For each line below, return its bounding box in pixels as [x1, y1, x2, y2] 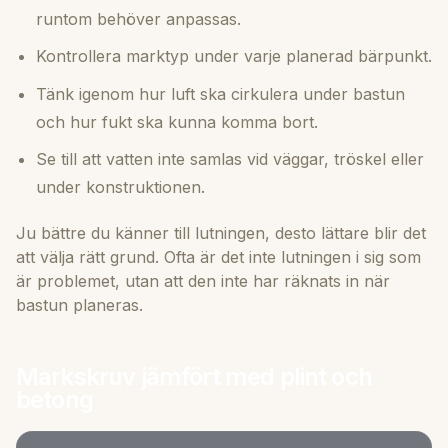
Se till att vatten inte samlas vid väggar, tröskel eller [36, 149, 424, 170]
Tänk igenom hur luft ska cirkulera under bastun [36, 83, 405, 104]
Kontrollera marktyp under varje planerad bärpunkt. [36, 46, 432, 67]
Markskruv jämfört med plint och [16, 362, 372, 392]
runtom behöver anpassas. [36, 8, 241, 29]
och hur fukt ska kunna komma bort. [36, 111, 318, 132]
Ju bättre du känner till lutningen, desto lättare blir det [16, 223, 426, 244]
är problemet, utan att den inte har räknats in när [16, 271, 390, 292]
